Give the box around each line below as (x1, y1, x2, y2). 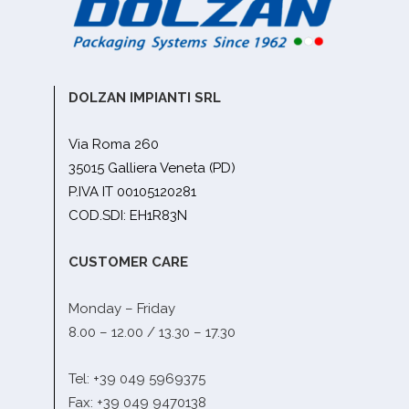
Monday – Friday (68, 300, 175, 318)
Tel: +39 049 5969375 (68, 371, 205, 388)
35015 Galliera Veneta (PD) (68, 160, 236, 177)
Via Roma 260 (68, 136, 159, 153)
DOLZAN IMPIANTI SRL (68, 89, 221, 107)
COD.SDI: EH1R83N (68, 207, 187, 225)
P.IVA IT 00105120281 (68, 184, 196, 201)
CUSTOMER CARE (68, 254, 188, 271)
